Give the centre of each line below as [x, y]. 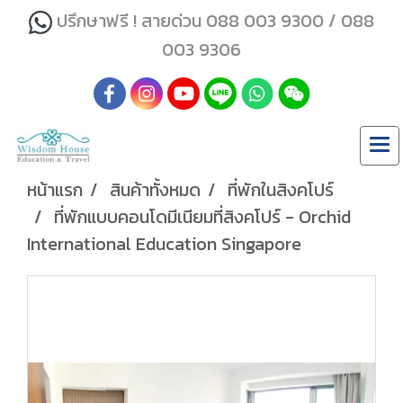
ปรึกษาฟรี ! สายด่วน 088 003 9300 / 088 [216, 21]
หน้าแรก [55, 190]
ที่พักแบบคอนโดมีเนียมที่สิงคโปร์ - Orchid [202, 217]
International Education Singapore [164, 244]
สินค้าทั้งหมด [155, 190]
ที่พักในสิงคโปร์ [281, 190]
